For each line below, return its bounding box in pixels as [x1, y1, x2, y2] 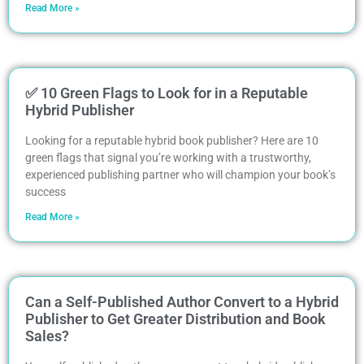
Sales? [25, 327, 69, 344]
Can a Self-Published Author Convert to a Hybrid [25, 292, 339, 310]
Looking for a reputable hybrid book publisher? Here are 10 [25, 133, 318, 147]
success [25, 184, 66, 198]
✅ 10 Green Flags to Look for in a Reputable [25, 84, 308, 102]
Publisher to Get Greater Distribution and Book [25, 310, 326, 327]
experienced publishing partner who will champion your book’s [25, 167, 336, 181]
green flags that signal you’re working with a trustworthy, [25, 150, 311, 164]
